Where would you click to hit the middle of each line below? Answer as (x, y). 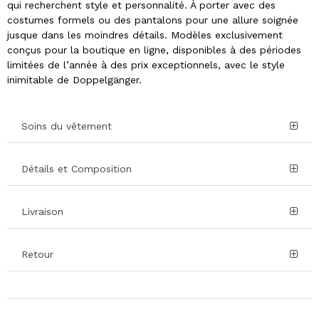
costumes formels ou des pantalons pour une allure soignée (153, 20)
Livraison (42, 212)
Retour (37, 255)
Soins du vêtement (67, 126)
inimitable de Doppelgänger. (74, 80)
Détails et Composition (77, 169)
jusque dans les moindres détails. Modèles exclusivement (145, 35)
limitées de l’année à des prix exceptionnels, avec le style (146, 65)
